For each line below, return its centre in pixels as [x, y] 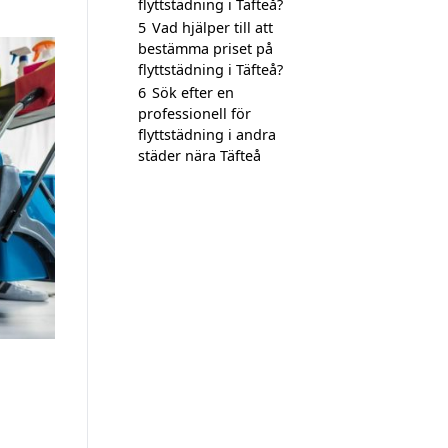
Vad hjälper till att [212, 27]
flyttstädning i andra [207, 134]
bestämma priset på [205, 48]
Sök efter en [193, 92]
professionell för [194, 113]
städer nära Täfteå [199, 155]
